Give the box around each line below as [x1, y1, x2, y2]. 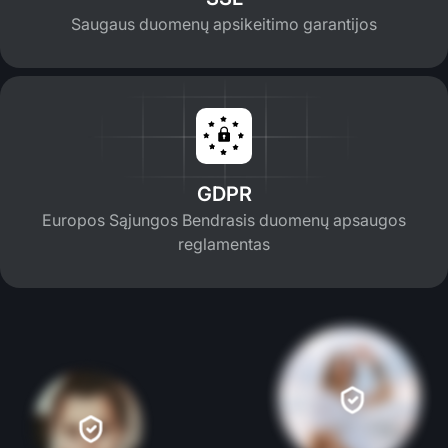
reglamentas [178, 233, 270, 254]
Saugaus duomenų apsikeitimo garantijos [71, 13, 377, 34]
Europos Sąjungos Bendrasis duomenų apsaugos [42, 209, 406, 230]
